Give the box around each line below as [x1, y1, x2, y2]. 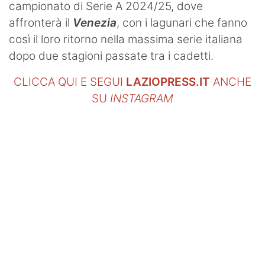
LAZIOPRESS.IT [126, 75, 210, 89]
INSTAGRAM [110, 91, 173, 105]
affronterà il [9, 15, 73, 30]
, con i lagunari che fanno [117, 15, 247, 30]
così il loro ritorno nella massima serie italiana [9, 32, 243, 46]
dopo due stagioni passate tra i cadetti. [9, 49, 214, 63]
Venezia [73, 15, 117, 30]
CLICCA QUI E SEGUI [14, 75, 126, 89]
